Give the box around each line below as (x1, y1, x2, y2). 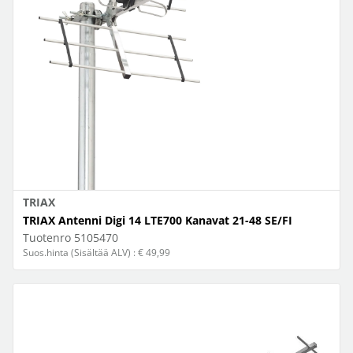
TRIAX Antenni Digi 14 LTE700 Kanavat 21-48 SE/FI (23, 213, 292, 228)
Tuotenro (23, 230, 71, 245)
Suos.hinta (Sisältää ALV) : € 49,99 (23, 246, 170, 259)
